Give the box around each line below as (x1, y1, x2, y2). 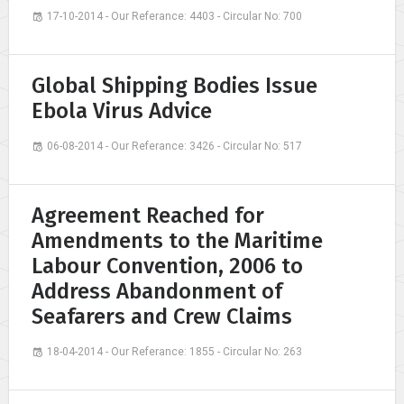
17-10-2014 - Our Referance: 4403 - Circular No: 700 (47, 9, 302, 23)
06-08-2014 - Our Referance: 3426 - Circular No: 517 (47, 139, 302, 152)
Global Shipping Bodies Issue (32, 72, 317, 98)
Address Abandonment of (32, 278, 282, 304)
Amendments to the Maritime (32, 227, 323, 253)
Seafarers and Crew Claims (32, 303, 292, 329)
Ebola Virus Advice (32, 97, 212, 124)
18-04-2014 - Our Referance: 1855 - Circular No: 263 (47, 344, 302, 358)
